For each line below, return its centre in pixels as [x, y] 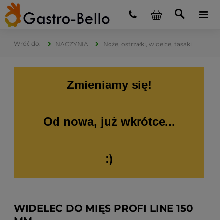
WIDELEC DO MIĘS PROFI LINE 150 [103, 208]
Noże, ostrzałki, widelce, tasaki [147, 44]
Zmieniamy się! [109, 85]
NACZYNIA [72, 44]
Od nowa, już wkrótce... [109, 122]
